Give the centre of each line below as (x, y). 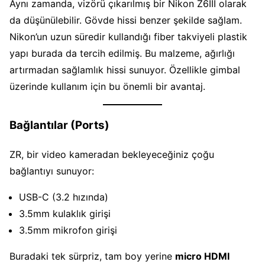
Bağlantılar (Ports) (59, 125)
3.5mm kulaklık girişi (65, 214)
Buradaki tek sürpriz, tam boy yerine (92, 256)
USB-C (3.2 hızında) (64, 197)
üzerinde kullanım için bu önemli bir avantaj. (107, 86)
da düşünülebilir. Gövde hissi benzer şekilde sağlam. (126, 20)
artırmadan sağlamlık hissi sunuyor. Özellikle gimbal (125, 70)
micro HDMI (202, 256)
